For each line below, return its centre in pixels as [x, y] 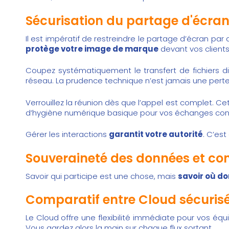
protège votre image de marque [92, 49]
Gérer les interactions [67, 134]
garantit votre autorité [156, 134]
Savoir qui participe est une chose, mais [102, 176]
